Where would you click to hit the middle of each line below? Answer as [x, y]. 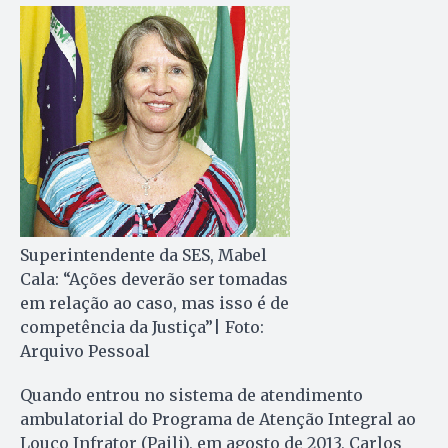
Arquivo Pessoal [85, 350]
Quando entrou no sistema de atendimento [191, 394]
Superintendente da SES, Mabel [143, 254]
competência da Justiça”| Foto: [142, 326]
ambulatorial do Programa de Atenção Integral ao [218, 418]
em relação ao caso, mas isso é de [154, 302]
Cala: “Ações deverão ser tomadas [154, 278]
